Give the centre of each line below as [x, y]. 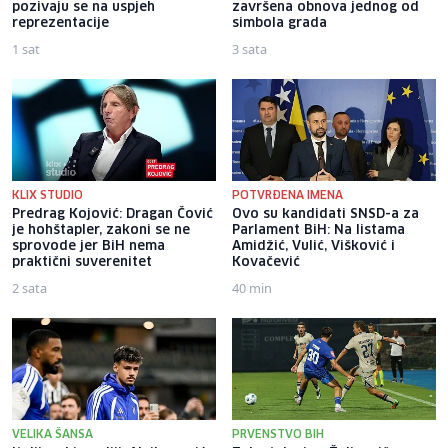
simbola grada [279, 23]
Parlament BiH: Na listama [318, 230]
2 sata [29, 287]
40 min [252, 287]
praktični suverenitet [82, 262]
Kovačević [266, 262]
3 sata [249, 48]
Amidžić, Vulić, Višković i [313, 246]
